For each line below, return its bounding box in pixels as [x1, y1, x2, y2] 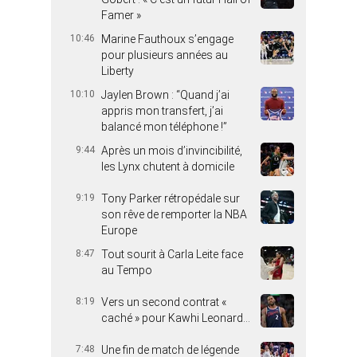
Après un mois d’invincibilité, [101, 144, 242, 158]
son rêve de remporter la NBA [101, 208, 247, 222]
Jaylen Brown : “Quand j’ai [101, 88, 229, 102]
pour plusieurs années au [101, 49, 228, 62]
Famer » [101, 9, 141, 22]
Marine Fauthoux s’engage [101, 33, 233, 46]
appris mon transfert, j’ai [101, 104, 223, 118]
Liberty [101, 65, 134, 78]
